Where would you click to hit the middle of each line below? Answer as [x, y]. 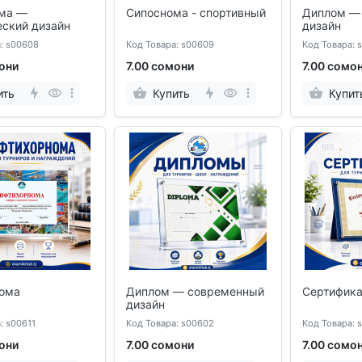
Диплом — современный [195, 291]
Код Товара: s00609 [170, 45]
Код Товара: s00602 [170, 324]
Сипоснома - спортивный [196, 13]
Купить [171, 93]
